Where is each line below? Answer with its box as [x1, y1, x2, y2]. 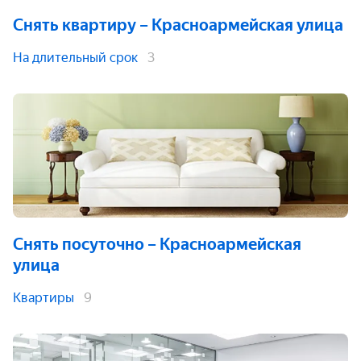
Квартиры [13, 290, 74, 305]
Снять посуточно [13, 234, 144, 254]
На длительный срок [13, 50, 138, 65]
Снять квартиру [13, 15, 136, 35]
